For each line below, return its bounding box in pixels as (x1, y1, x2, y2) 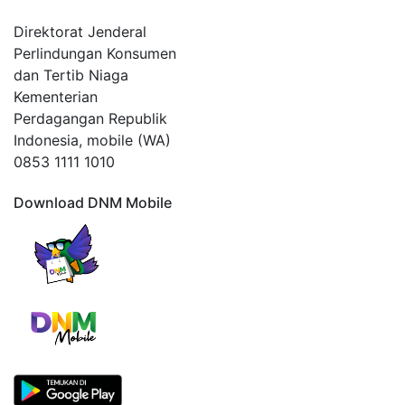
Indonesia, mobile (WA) (14, 131, 171, 149)
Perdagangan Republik (14, 109, 167, 127)
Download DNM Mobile (14, 193, 172, 212)
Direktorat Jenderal (14, 23, 146, 41)
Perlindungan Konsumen (14, 44, 176, 62)
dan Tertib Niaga (14, 66, 128, 84)
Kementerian (14, 88, 98, 106)
